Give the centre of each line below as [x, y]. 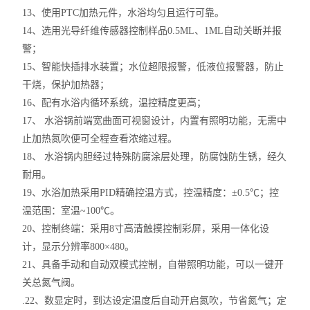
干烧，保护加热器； [66, 85]
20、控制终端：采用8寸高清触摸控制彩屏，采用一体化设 [146, 229]
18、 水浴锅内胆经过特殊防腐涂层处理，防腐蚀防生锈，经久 [155, 157]
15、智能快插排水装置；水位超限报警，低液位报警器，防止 [153, 67]
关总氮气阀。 [52, 283]
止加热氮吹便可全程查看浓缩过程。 [100, 139]
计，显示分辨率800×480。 [79, 247]
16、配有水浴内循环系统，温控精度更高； [115, 103]
